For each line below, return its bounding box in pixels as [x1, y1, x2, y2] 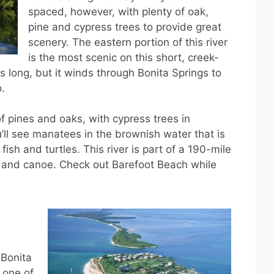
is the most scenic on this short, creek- [28, 51, 219, 64]
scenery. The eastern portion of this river [28, 35, 228, 48]
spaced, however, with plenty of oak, [28, 5, 209, 18]
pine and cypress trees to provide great [28, 20, 221, 33]
